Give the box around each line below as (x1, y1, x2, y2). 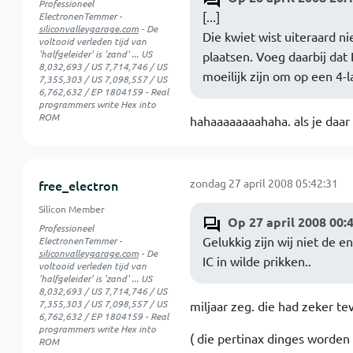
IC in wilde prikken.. (202, 253, 311, 269)
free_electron (38, 176, 118, 194)
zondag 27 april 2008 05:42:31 (189, 176, 338, 190)
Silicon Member (38, 203, 105, 215)
